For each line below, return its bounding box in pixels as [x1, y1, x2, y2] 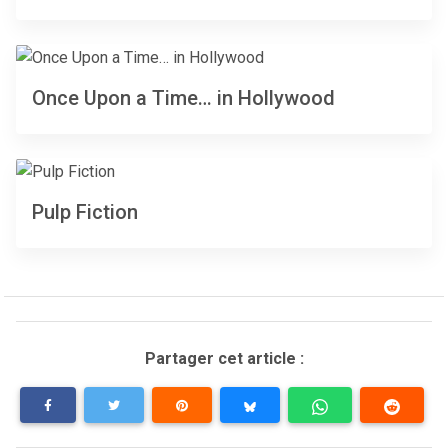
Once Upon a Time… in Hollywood [32, 86, 335, 111]
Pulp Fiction [32, 200, 138, 225]
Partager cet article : [144, 349, 304, 369]
